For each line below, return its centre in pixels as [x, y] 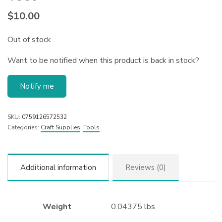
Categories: [24, 127]
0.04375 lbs [133, 206]
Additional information [58, 167]
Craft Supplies [60, 127]
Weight [57, 206]
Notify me [37, 86]
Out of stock [29, 40]
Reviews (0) [146, 167]
